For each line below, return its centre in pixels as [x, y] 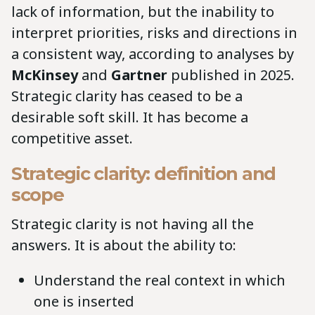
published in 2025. [231, 75]
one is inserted [84, 302]
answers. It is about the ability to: [124, 245]
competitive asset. [72, 139]
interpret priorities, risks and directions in [154, 33]
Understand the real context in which [160, 281]
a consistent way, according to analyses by [153, 54]
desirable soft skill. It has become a [130, 117]
